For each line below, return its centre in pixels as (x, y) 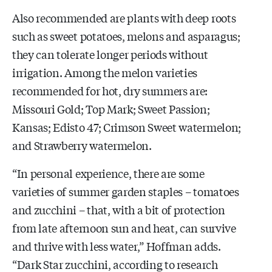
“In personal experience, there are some (108, 173)
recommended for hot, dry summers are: (110, 90)
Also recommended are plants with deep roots (124, 17)
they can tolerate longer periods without (110, 54)
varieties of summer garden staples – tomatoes (126, 191)
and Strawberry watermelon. (82, 145)
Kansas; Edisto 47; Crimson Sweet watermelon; (127, 127)
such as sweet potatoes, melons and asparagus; (126, 36)
